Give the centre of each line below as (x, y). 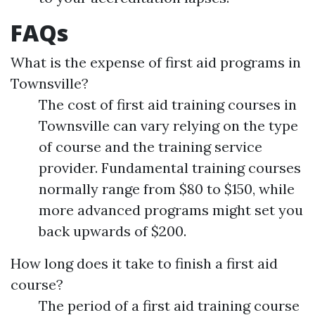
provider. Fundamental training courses (170, 168)
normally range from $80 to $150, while (167, 189)
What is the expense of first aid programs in (156, 63)
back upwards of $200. (112, 231)
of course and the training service (150, 147)
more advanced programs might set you (171, 210)
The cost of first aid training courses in (168, 105)
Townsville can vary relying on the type (168, 126)
